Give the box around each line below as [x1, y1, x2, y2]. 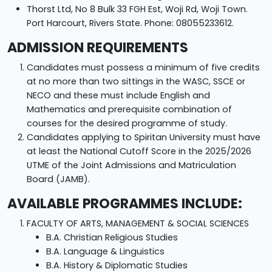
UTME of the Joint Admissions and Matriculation [27, 158, 236, 171]
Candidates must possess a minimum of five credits [27, 61, 260, 73]
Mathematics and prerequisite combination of [27, 103, 232, 115]
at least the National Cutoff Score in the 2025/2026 [27, 144, 251, 157]
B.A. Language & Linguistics [46, 245, 165, 257]
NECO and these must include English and [27, 89, 210, 101]
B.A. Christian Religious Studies [46, 231, 178, 243]
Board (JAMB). [27, 172, 90, 185]
